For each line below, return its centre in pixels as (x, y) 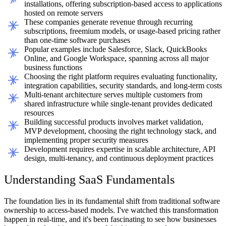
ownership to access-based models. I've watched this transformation (111, 210)
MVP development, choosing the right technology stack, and (120, 131)
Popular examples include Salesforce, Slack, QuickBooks (116, 49)
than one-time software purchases (77, 40)
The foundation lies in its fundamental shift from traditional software (112, 201)
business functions (53, 68)
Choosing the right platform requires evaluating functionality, (121, 77)
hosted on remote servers (64, 13)
